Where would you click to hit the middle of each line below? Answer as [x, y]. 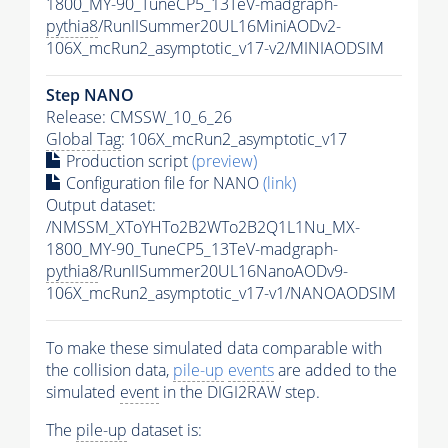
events [251, 370]
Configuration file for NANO [162, 183]
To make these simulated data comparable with [214, 348]
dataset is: [164, 430]
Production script [127, 161]
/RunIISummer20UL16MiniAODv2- [219, 26]
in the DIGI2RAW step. [239, 392]
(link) [279, 183]
